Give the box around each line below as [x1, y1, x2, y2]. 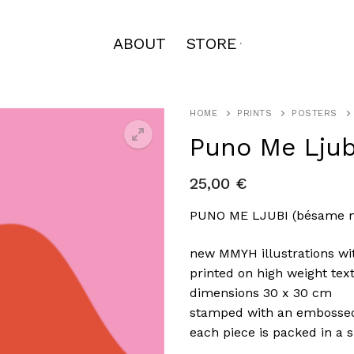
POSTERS [292, 107, 337, 119]
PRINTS [237, 107, 272, 119]
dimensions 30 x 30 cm [190, 284, 332, 300]
